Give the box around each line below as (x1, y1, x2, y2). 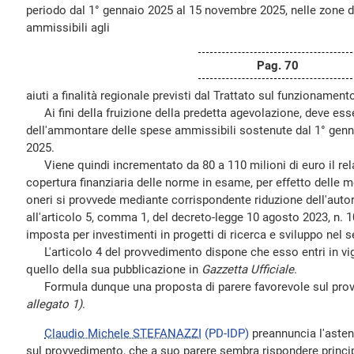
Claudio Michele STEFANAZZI (44, 326, 201, 341)
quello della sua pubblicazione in (26, 262, 201, 277)
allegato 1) (26, 297, 82, 311)
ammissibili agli (26, 21, 110, 35)
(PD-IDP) (205, 326, 249, 341)
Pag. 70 (256, 58, 299, 73)
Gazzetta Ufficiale (201, 262, 294, 277)
